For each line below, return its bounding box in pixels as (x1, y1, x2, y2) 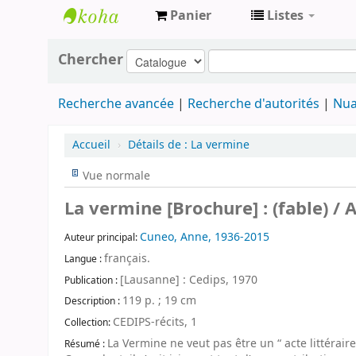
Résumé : (64, 336, 107, 351)
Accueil (72, 136, 110, 153)
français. (104, 250, 150, 267)
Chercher (57, 48, 123, 72)
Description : (64, 294, 122, 309)
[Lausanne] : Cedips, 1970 (120, 271, 257, 288)
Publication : (64, 273, 120, 288)
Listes (267, 6, 304, 25)
